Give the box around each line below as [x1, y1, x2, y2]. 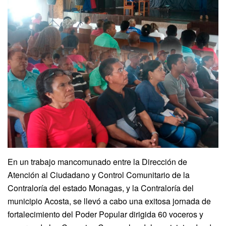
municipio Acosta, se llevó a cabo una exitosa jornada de [8, 195, 211, 207]
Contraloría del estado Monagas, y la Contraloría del [8, 182, 194, 194]
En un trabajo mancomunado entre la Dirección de [8, 155, 187, 167]
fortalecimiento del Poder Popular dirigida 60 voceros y [8, 208, 203, 220]
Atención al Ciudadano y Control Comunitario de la [8, 168, 190, 181]
